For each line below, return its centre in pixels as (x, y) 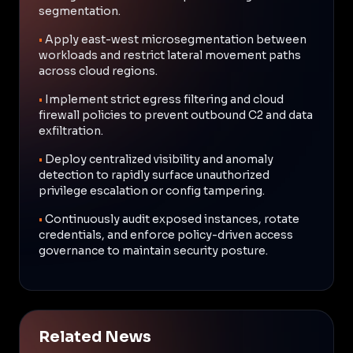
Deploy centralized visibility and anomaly (159, 159)
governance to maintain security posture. (153, 250)
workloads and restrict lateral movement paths (170, 55)
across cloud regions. (98, 71)
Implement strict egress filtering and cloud (164, 99)
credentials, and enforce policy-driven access (166, 234)
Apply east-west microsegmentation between (176, 39)
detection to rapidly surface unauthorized (154, 175)
